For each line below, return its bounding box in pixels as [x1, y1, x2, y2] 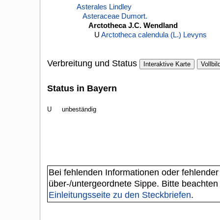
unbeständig [62, 106, 96, 113]
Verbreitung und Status [47, 58, 137, 69]
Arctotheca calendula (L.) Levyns [101, 30, 207, 39]
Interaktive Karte [143, 60, 191, 68]
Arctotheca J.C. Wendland [88, 21, 178, 30]
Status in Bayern [47, 83, 117, 94]
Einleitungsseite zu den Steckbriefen [49, 190, 191, 200]
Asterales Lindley [77, 2, 132, 11]
